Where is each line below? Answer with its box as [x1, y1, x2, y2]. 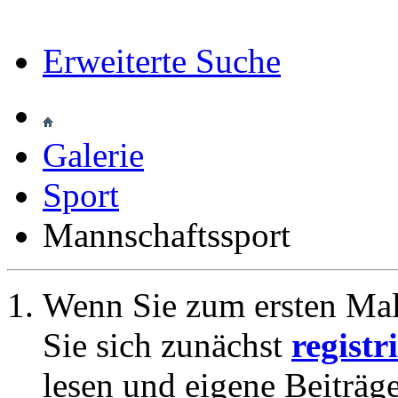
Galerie [43, 136, 144, 174]
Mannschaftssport [43, 216, 291, 254]
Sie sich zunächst [43, 326, 291, 364]
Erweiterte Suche [43, 42, 281, 80]
